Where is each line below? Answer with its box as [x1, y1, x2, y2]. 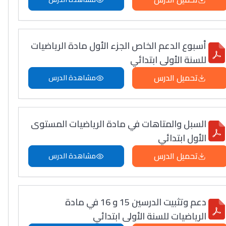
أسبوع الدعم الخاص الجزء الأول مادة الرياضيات [31, 37, 207, 54]
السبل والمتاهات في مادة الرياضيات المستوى [31, 116, 207, 132]
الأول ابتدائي [158, 130, 207, 146]
